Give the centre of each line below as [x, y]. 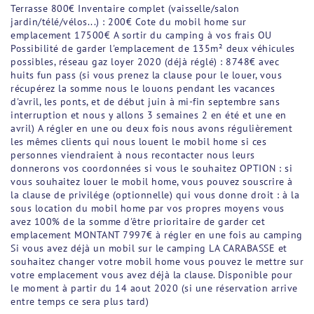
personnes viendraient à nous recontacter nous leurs [133, 155]
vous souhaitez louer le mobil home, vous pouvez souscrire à [152, 182]
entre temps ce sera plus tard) [80, 302]
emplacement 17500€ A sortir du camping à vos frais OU [141, 35]
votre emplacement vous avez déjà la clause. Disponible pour [152, 275]
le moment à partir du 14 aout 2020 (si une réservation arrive [154, 288]
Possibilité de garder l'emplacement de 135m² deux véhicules [153, 49]
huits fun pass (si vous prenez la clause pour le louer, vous [146, 75]
